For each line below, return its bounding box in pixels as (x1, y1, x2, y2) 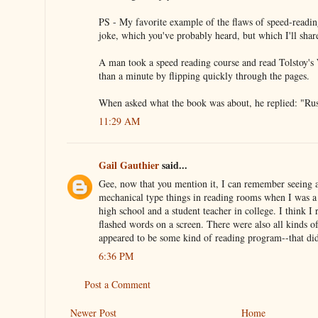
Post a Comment (84, 277, 150, 291)
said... (159, 157, 187, 172)
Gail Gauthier (99, 157, 159, 172)
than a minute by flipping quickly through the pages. (99, 68, 309, 82)
